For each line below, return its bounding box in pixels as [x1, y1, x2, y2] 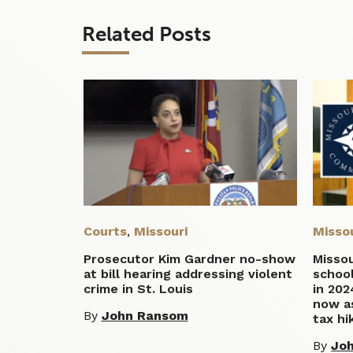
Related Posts [81, 21, 211, 46]
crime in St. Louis [83, 281, 193, 296]
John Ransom [101, 307, 188, 323]
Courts [83, 223, 127, 239]
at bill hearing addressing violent [83, 266, 292, 281]
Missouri [133, 223, 188, 239]
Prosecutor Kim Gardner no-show [83, 251, 295, 266]
